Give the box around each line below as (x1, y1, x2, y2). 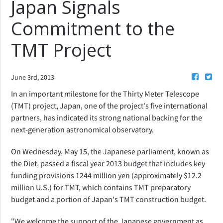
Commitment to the (11, 16, 175, 41)
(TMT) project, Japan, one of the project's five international (11, 100, 208, 111)
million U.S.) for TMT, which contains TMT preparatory (11, 182, 191, 192)
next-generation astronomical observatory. (11, 124, 154, 134)
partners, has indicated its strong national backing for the (11, 112, 203, 122)
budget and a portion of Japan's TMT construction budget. (11, 194, 207, 204)
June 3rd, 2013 (11, 72, 55, 82)
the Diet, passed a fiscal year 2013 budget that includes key (11, 158, 206, 168)
